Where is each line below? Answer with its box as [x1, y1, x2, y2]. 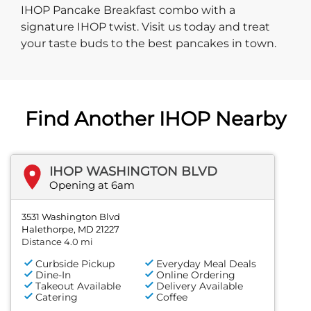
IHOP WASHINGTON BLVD [49, 163, 217, 179]
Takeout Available [35, 279, 121, 292]
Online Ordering [156, 268, 236, 281]
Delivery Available [156, 279, 244, 292]
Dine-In [35, 268, 71, 281]
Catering [35, 290, 78, 303]
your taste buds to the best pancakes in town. [21, 36, 276, 50]
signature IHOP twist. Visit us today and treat [21, 19, 270, 33]
